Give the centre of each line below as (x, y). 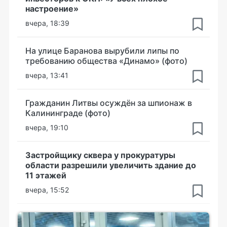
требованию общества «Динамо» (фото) (106, 61)
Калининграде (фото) (68, 113)
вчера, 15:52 (47, 190)
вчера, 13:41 (47, 75)
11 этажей (46, 175)
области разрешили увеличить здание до (111, 165)
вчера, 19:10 (47, 127)
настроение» (52, 9)
